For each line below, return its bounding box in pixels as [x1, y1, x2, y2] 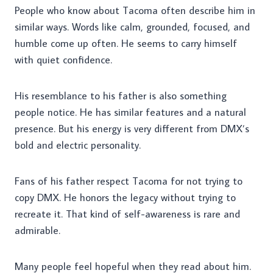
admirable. [15, 224, 60, 238]
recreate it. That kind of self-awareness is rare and [15, 207, 240, 221]
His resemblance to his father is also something [15, 89, 227, 103]
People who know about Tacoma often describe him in [15, 4, 255, 18]
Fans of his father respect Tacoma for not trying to [15, 174, 243, 188]
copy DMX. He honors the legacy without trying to [15, 191, 236, 205]
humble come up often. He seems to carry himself [15, 37, 237, 51]
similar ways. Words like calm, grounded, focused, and [15, 20, 250, 34]
